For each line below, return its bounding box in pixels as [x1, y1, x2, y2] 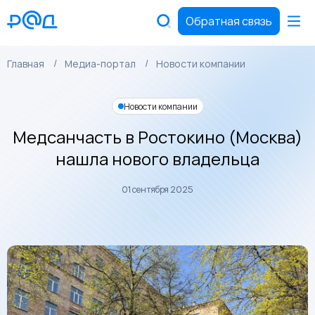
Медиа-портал [65, 57, 136, 70]
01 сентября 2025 [122, 184, 193, 195]
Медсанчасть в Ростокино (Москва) [13, 125, 302, 148]
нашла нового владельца [56, 147, 259, 170]
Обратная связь [186, 13, 272, 29]
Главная [7, 57, 44, 70]
